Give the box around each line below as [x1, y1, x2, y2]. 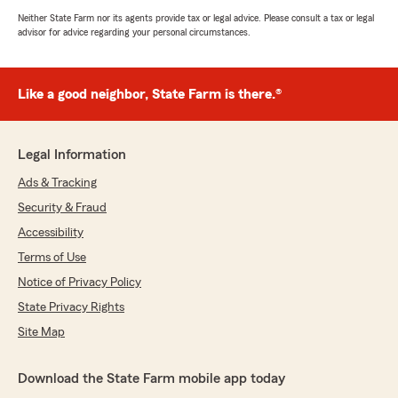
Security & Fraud [18, 202, 107, 215]
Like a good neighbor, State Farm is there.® [18, 87, 282, 102]
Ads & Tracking [18, 177, 97, 190]
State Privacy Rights [18, 301, 124, 314]
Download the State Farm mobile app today [18, 371, 285, 386]
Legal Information [18, 147, 126, 163]
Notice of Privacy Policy [18, 276, 141, 290]
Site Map [18, 326, 65, 339]
